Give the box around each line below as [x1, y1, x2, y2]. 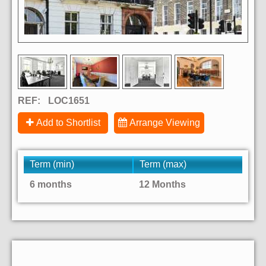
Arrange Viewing [129, 118, 200, 128]
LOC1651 [48, 96, 90, 106]
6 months [30, 179, 72, 190]
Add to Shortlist [36, 118, 100, 128]
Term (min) [30, 159, 74, 170]
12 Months [139, 179, 186, 190]
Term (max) [140, 159, 186, 170]
